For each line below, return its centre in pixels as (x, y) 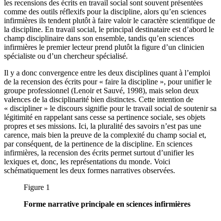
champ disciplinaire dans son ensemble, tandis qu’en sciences (99, 38)
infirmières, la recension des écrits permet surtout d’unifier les (99, 152)
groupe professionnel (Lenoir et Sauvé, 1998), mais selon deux (101, 90)
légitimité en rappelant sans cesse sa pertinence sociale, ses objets (105, 117)
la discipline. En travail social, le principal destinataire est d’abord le (109, 29)
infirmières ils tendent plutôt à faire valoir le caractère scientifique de (110, 20)
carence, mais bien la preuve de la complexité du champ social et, (105, 135)
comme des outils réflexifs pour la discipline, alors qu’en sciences (105, 11)
